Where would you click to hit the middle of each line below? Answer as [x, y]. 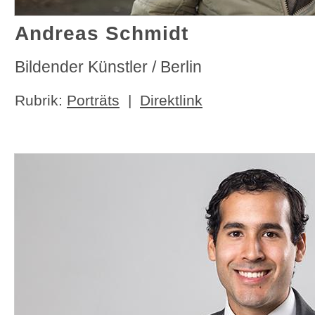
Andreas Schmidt [102, 33]
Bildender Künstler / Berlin [108, 67]
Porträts [93, 100]
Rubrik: [41, 100]
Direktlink [171, 100]
